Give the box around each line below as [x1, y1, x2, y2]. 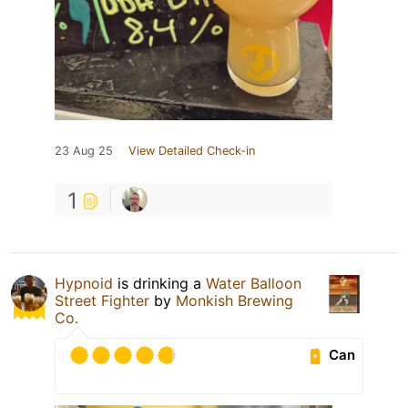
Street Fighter [55, 291, 149, 310]
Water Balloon [206, 273, 301, 292]
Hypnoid [55, 273, 113, 292]
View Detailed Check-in [128, 143, 255, 158]
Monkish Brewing [176, 291, 293, 310]
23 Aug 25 [55, 143, 113, 158]
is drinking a [113, 273, 206, 292]
